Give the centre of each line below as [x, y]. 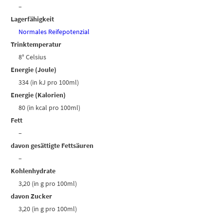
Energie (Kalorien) [38, 95]
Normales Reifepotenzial [54, 32]
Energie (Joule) [34, 70]
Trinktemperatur [36, 45]
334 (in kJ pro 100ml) [49, 82]
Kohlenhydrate [33, 171]
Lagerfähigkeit [33, 19]
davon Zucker [32, 196]
